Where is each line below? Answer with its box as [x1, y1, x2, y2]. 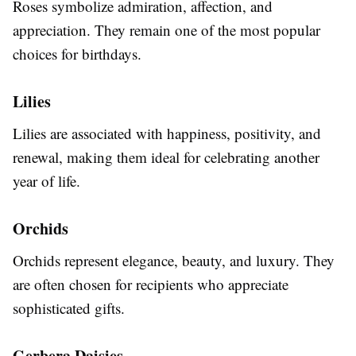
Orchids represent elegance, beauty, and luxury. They [13, 250, 335, 270]
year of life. [13, 170, 80, 191]
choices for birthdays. [13, 43, 141, 64]
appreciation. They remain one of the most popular [13, 19, 320, 40]
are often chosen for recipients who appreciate [13, 273, 288, 294]
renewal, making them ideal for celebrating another [13, 146, 319, 167]
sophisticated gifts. [13, 297, 125, 318]
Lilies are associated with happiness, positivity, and [13, 122, 321, 143]
